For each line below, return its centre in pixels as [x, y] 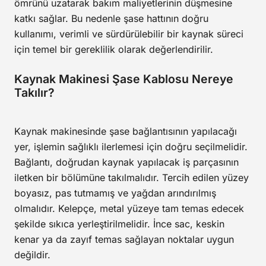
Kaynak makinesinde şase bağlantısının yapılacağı [126, 131]
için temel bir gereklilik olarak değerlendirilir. [114, 49]
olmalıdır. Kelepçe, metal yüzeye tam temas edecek [129, 208]
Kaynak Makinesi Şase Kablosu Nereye [124, 79]
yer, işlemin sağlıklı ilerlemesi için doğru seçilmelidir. [131, 147]
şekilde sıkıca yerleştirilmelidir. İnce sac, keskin [119, 224]
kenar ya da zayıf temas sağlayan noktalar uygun [124, 239]
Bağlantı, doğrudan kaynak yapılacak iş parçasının [126, 162]
